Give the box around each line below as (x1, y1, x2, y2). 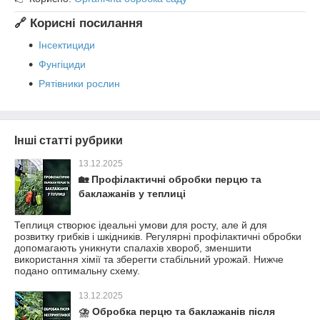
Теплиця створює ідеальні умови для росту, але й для (14, 219, 267, 231)
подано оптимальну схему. (14, 264, 140, 276)
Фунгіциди (39, 58, 86, 70)
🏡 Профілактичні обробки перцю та (79, 173, 261, 185)
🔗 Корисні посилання (14, 16, 143, 30)
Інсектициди (39, 39, 95, 51)
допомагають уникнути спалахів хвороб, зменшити (14, 241, 251, 254)
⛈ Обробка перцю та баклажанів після (79, 305, 275, 317)
